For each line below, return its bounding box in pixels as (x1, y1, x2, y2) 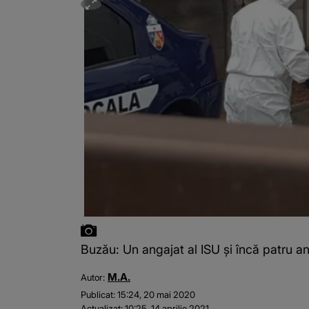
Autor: (81, 271, 105, 283)
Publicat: (81, 288, 115, 300)
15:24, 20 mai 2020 (117, 288, 195, 300)
